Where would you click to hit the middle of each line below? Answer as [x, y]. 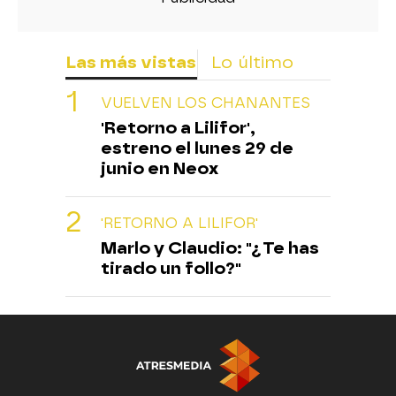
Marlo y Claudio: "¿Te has [210, 247]
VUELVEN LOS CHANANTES [206, 103]
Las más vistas [131, 62]
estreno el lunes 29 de [197, 148]
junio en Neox [160, 168]
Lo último [252, 62]
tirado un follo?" [171, 268]
